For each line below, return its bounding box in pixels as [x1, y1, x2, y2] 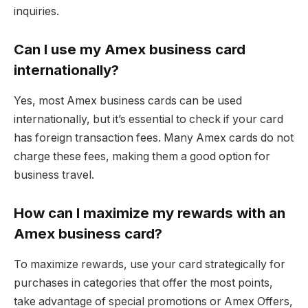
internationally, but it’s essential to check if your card [14, 112, 283, 126]
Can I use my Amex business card [14, 41, 245, 58]
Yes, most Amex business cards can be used [14, 93, 242, 107]
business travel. [14, 168, 94, 181]
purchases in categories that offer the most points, [14, 276, 273, 289]
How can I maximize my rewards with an [14, 204, 285, 222]
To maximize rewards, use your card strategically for [14, 257, 285, 271]
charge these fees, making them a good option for [14, 149, 270, 163]
